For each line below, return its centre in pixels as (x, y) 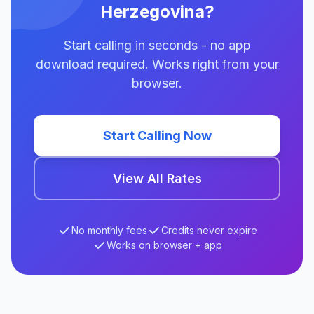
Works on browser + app (164, 245)
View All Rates (157, 178)
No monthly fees (109, 230)
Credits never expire (209, 230)
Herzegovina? (157, 12)
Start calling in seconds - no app (157, 45)
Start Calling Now (157, 136)
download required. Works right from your (157, 64)
